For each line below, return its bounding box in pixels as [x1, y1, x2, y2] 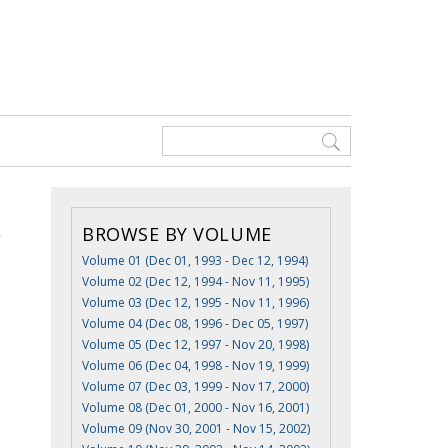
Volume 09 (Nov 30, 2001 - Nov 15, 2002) [82, 420, 310, 437]
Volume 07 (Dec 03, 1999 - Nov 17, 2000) [82, 378, 309, 395]
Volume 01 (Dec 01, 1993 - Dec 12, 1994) [82, 252, 308, 269]
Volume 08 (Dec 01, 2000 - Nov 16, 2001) [82, 399, 309, 416]
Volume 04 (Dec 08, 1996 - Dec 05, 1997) [82, 315, 308, 332]
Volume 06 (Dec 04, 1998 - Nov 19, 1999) [82, 357, 309, 374]
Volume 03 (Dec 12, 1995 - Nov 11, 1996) [82, 294, 309, 311]
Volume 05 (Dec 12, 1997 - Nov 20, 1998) [82, 336, 309, 353]
